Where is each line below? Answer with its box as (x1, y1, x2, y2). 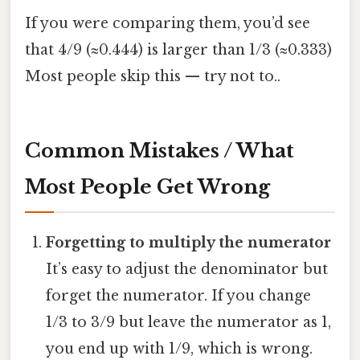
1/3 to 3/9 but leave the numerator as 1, (46, 313, 332, 332)
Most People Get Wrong (25, 175, 270, 199)
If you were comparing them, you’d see (25, 14, 310, 33)
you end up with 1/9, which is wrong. (46, 340, 313, 358)
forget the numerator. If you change (46, 287, 312, 305)
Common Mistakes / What (25, 139, 294, 163)
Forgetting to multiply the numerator (46, 234, 332, 252)
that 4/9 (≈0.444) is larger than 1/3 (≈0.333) (25, 41, 332, 59)
